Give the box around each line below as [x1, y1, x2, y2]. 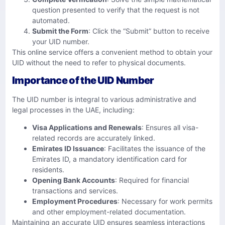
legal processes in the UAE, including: [12, 105, 135, 114]
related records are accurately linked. [32, 134, 155, 143]
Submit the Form [32, 26, 88, 35]
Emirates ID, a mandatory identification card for [32, 155, 187, 164]
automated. [32, 16, 70, 25]
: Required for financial [115, 176, 189, 185]
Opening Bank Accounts [32, 176, 115, 185]
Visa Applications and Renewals [32, 123, 142, 132]
